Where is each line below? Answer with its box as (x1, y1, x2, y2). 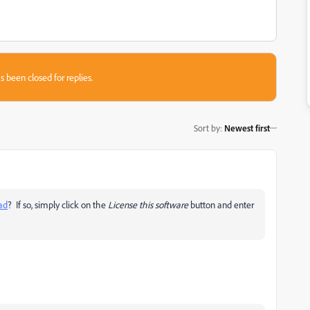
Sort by (194, 122, 220, 134)
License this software (108, 199, 188, 210)
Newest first (224, 122, 270, 134)
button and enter (188, 199, 254, 210)
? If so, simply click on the (8, 199, 108, 210)
